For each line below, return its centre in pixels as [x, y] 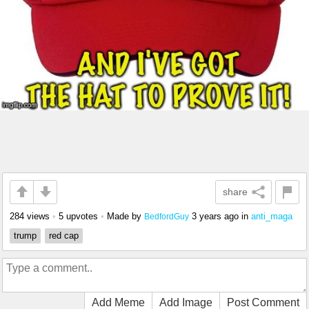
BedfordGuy [167, 216]
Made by [126, 216]
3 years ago [215, 216]
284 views [30, 216]
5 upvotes [78, 216]
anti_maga [272, 216]
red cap [64, 235]
